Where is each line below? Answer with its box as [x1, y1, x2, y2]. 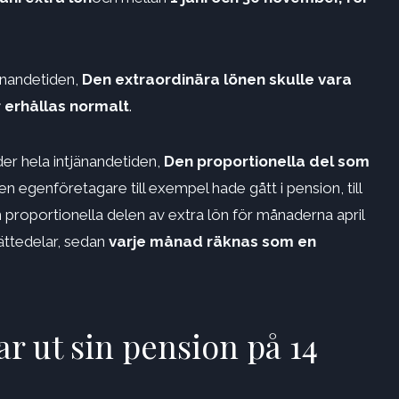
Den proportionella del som [164, 152, 370, 171]
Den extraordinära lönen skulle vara [78, 70, 352, 89]
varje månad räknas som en [105, 232, 316, 251]
